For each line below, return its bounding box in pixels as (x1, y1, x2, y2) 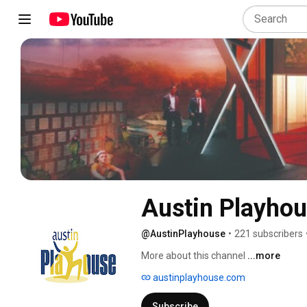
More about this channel (141, 249, 245, 261)
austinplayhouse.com (151, 271, 245, 283)
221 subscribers (234, 228, 303, 239)
